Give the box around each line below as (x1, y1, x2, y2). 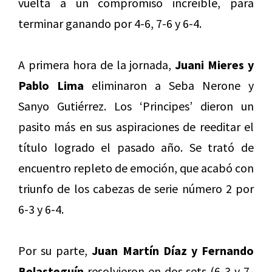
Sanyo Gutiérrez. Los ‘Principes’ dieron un (18, 98, 254, 114)
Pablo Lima (18, 78, 84, 93)
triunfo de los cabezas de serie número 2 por (18, 181, 254, 197)
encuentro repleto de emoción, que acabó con (18, 160, 254, 176)
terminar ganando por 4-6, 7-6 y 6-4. (18, 16, 202, 32)
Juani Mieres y (175, 57, 254, 73)
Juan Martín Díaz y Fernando (92, 243, 254, 259)
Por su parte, (18, 243, 92, 259)
